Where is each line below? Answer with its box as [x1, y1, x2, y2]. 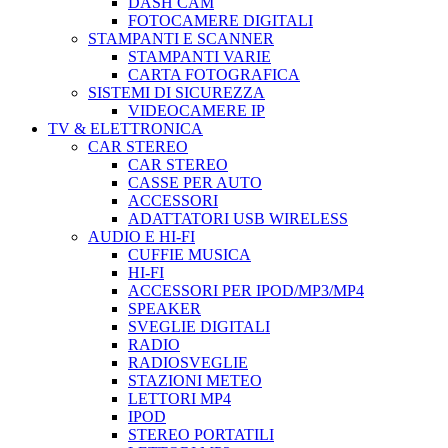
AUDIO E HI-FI [88, 228, 195, 245]
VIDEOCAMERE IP [128, 102, 265, 119]
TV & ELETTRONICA [48, 120, 203, 137]
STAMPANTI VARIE [128, 48, 271, 65]
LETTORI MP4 [128, 390, 231, 407]
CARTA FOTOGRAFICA [128, 66, 300, 83]
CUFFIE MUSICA [128, 246, 251, 263]
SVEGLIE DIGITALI [128, 318, 270, 335]
